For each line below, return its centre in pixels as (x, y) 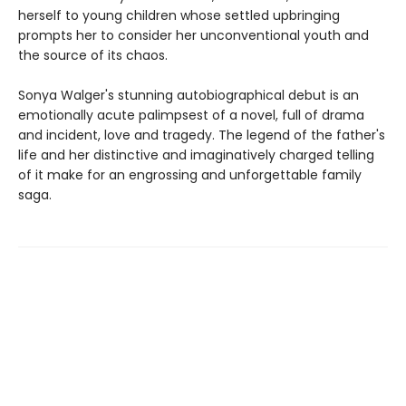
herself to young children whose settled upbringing (179, 15)
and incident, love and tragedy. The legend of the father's (202, 135)
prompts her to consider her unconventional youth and (193, 35)
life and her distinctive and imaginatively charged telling (196, 155)
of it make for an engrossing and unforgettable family (190, 174)
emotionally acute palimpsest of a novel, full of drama (191, 115)
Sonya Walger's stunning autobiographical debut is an (188, 95)
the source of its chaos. (93, 55)
